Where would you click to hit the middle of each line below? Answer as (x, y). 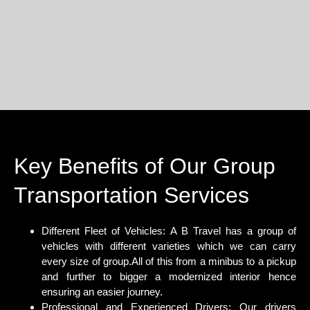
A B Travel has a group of (233, 231)
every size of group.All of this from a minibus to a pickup (169, 261)
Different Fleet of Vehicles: (106, 231)
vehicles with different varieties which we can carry (169, 246)
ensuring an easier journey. (102, 292)
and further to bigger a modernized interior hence (169, 276)
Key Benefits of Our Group (145, 166)
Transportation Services (131, 195)
